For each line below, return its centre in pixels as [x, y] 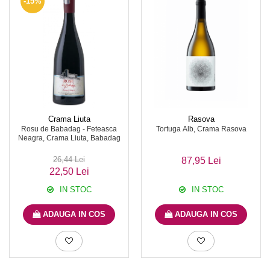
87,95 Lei [201, 161]
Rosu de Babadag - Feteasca [69, 129]
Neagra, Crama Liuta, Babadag [69, 138]
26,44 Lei [69, 159]
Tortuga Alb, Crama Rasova [201, 129]
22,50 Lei [69, 171]
